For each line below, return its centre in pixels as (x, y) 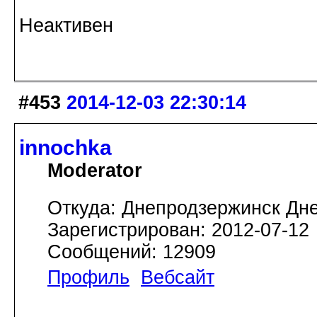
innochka (65, 148)
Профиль (88, 278)
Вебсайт (178, 278)
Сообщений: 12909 (132, 252)
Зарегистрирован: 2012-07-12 (178, 230)
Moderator (95, 171)
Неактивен (66, 25)
